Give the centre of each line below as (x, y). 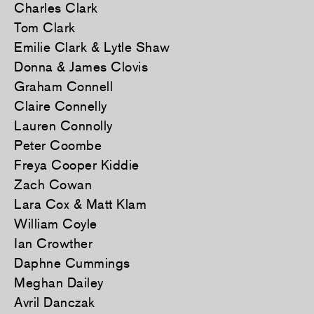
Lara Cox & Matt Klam (80, 204)
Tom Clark (45, 28)
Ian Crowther (53, 244)
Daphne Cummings (72, 263)
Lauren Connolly (63, 126)
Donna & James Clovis (81, 67)
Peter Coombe (58, 145)
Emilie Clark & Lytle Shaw (92, 47)
